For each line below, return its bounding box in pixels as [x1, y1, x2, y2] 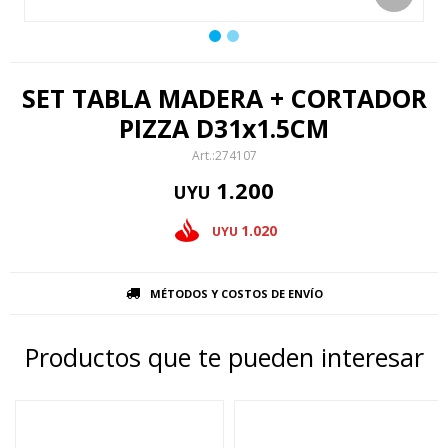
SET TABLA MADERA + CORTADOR [21, 81, 427, 115]
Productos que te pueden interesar [24, 340, 424, 374]
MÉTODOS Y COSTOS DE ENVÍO [149, 286, 323, 301]
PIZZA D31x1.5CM [119, 111, 329, 145]
